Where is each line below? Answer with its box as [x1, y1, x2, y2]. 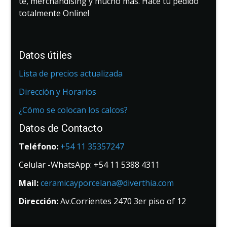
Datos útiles [19, 49, 72, 62]
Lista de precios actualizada [19, 68, 123, 80]
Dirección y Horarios [19, 86, 97, 98]
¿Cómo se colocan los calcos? [19, 104, 128, 116]
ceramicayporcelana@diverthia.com [41, 177, 174, 189]
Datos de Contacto [19, 122, 103, 135]
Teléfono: [19, 141, 61, 153]
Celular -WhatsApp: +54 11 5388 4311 [19, 159, 160, 171]
